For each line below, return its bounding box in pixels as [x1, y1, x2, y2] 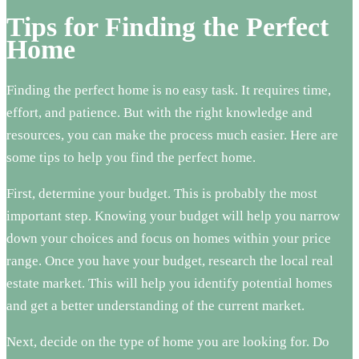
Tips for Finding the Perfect [6, 11, 329, 42]
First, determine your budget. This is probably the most [6, 185, 317, 201]
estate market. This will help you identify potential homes [6, 275, 333, 291]
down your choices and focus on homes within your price [6, 230, 331, 246]
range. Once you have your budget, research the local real [6, 252, 333, 268]
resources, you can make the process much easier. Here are [6, 127, 338, 143]
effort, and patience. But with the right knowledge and [6, 104, 313, 120]
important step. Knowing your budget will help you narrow [6, 208, 340, 224]
